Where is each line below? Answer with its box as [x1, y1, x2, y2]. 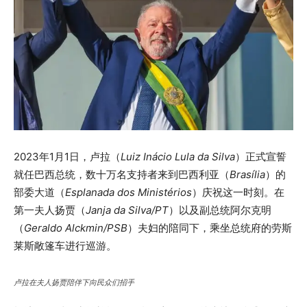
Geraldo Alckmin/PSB [24, 221, 127, 235]
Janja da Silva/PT [86, 204, 169, 217]
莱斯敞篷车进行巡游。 [14, 239, 116, 253]
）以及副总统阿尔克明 [169, 204, 271, 217]
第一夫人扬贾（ [14, 204, 86, 217]
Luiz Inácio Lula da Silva [121, 150, 235, 164]
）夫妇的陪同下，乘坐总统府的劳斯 [127, 221, 292, 235]
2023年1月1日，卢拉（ [14, 150, 121, 164]
